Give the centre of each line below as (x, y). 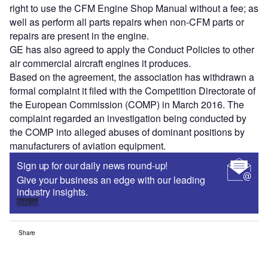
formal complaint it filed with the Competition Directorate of (133, 91)
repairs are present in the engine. (79, 36)
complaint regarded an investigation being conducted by (128, 118)
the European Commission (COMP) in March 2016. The (127, 105)
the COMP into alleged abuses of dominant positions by (127, 132)
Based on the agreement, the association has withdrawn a (132, 77)
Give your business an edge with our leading (111, 180)
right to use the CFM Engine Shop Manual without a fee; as (134, 8)
